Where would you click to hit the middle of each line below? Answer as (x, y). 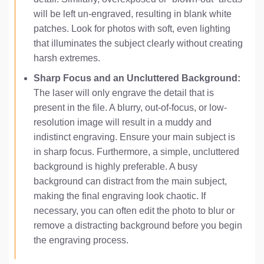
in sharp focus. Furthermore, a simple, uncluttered (136, 152)
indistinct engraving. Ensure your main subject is (134, 137)
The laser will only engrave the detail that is (123, 93)
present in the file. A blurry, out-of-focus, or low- (130, 108)
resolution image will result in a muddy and (122, 123)
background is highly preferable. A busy (115, 167)
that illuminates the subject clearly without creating (138, 43)
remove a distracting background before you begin (138, 226)
